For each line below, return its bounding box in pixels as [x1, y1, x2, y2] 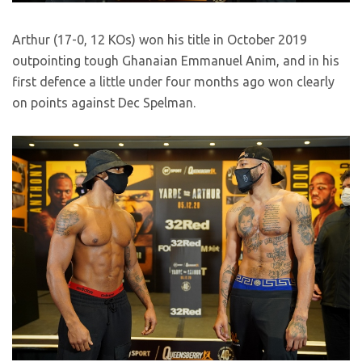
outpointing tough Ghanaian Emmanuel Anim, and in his [12, 53, 339, 68]
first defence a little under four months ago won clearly [12, 74, 335, 89]
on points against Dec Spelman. [12, 95, 196, 110]
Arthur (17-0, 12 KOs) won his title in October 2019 [12, 32, 307, 47]
